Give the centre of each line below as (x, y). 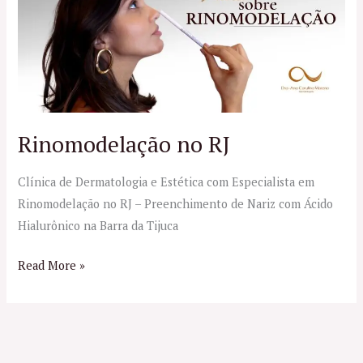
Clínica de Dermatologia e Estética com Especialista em (167, 181)
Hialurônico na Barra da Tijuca (98, 225)
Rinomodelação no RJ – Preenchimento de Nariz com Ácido (176, 203)
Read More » (52, 265)
